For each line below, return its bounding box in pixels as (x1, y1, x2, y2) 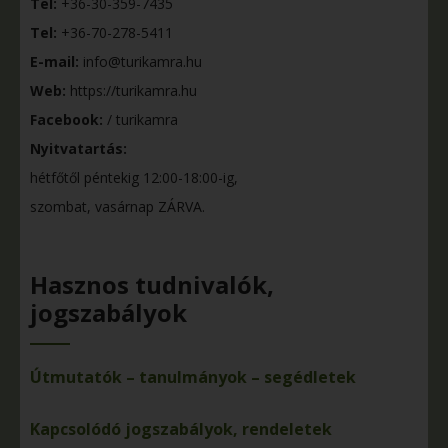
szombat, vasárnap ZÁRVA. (30, 196, 205, 216)
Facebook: (30, 109, 107, 129)
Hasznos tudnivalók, (30, 267, 274, 301)
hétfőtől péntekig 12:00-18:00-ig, (30, 167, 238, 187)
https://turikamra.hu (66, 80, 197, 100)
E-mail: (30, 51, 79, 71)
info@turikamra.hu (79, 51, 202, 71)
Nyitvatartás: (30, 138, 127, 158)
